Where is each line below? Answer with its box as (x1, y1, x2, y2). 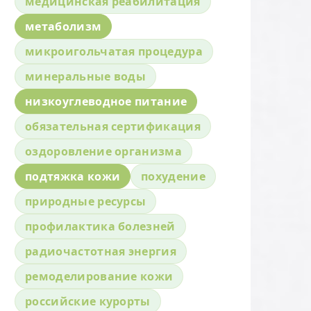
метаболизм (25, 18, 102, 34)
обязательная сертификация (25, 118, 201, 134)
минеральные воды (25, 68, 146, 84)
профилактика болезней (25, 218, 176, 234)
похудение (141, 168, 206, 184)
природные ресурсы (25, 193, 146, 209)
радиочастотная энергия (25, 243, 177, 259)
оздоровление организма (25, 143, 183, 159)
